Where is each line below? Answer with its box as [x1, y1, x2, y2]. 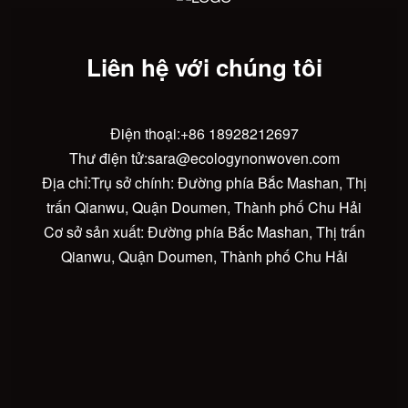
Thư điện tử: [68, 148, 148, 169]
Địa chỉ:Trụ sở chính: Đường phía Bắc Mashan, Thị [41, 172, 367, 194]
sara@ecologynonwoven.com [147, 148, 340, 169]
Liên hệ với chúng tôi [86, 50, 322, 85]
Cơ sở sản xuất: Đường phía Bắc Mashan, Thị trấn [43, 221, 365, 243]
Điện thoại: [109, 123, 180, 145]
